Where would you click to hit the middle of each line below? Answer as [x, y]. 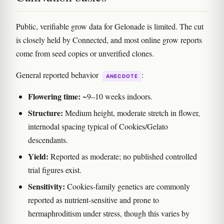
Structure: [45, 113]
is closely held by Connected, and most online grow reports [109, 40]
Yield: [38, 156]
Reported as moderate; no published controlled [123, 156]
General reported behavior [58, 75]
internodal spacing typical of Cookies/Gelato [98, 126]
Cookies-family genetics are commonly [127, 186]
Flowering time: [54, 96]
